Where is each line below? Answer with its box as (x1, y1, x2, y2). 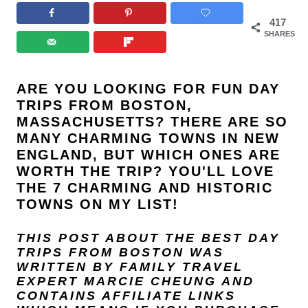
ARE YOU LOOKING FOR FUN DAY (16, 81, 280, 96)
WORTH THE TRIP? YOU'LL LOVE (16, 164, 274, 179)
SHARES (264, 30, 295, 38)
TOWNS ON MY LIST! (16, 197, 179, 212)
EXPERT (16, 274, 84, 288)
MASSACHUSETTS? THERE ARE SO (16, 114, 288, 129)
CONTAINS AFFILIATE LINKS (16, 289, 236, 302)
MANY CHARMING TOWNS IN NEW (16, 131, 280, 146)
